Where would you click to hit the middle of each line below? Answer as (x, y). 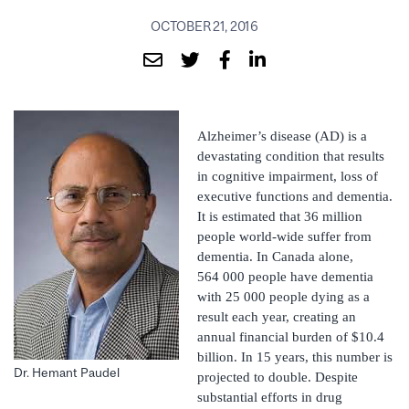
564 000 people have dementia (285, 276)
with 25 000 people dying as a (283, 296)
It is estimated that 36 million (280, 216)
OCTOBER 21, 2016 (204, 26)
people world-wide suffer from (284, 236)
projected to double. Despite (278, 377)
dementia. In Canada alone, (275, 256)
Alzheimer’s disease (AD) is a (282, 136)
